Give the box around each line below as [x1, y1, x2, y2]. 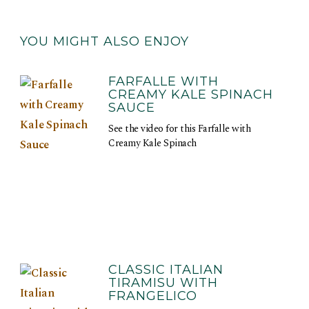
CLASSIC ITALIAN [108, 261, 224, 277]
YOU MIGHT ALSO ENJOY [20, 34, 190, 50]
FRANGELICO [108, 288, 198, 303]
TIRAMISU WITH [108, 275, 219, 290]
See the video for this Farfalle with [108, 121, 251, 136]
